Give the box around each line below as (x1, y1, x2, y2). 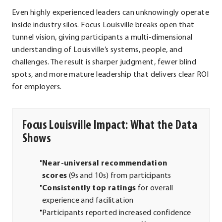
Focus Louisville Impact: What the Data (22, 119, 198, 132)
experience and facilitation (42, 196, 134, 205)
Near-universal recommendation (42, 159, 167, 167)
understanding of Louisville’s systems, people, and (12, 46, 182, 54)
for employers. (12, 83, 62, 91)
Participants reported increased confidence (42, 209, 191, 217)
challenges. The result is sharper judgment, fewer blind (12, 58, 196, 66)
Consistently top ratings (42, 184, 136, 192)
